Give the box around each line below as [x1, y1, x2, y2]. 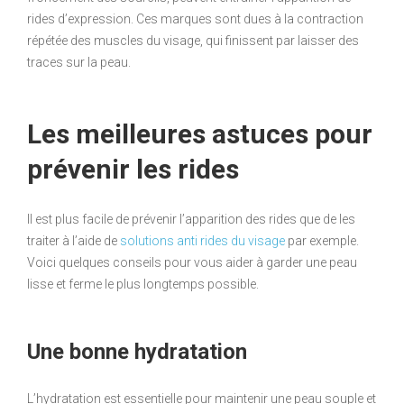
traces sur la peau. [27, 55, 131, 70]
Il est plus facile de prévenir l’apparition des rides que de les [27, 212, 355, 227]
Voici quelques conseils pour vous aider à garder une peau [27, 255, 357, 271]
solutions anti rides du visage [120, 234, 285, 249]
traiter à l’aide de [27, 234, 120, 249]
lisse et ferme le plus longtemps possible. [27, 277, 259, 292]
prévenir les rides [27, 153, 239, 186]
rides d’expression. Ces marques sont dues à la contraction [27, 12, 363, 27]
